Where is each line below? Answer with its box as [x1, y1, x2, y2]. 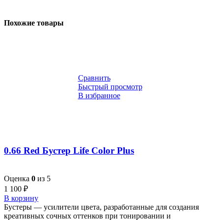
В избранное [78, 91, 120, 100]
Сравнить [78, 74, 110, 82]
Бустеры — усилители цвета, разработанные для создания [4, 202, 199, 211]
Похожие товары [4, 19, 64, 27]
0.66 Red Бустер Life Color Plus [4, 145, 134, 156]
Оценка [4, 174, 31, 183]
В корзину [4, 193, 38, 202]
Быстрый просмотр [78, 82, 142, 91]
